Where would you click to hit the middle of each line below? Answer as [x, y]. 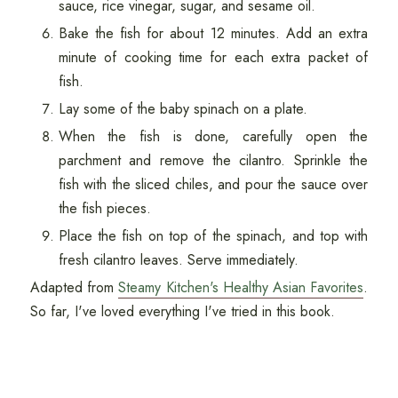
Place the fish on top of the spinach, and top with [213, 236]
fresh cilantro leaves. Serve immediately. [180, 260]
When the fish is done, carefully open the [213, 137]
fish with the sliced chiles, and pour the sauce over [213, 185]
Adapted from [74, 288]
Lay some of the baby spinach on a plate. [185, 109]
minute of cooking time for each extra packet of [213, 58]
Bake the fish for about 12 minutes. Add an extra [213, 34]
